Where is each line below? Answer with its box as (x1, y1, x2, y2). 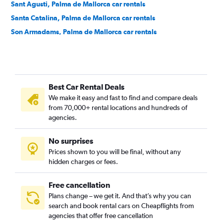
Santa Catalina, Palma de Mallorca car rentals (11, 14, 155, 22)
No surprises (49, 136, 93, 145)
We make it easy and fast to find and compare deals (49, 94, 198, 102)
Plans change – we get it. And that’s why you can (49, 192, 191, 200)
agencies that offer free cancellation (49, 212, 153, 220)
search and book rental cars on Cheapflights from (49, 202, 194, 210)
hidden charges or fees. (49, 158, 118, 166)
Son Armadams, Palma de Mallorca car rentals (11, 28, 157, 36)
